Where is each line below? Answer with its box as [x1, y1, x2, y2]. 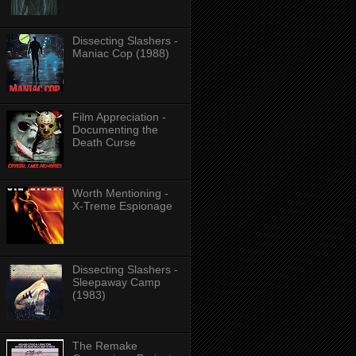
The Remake [72, 339, 137, 352]
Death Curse [72, 135, 136, 149]
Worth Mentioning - [72, 186, 168, 199]
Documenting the [72, 122, 158, 136]
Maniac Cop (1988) [72, 46, 169, 60]
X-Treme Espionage [72, 199, 172, 212]
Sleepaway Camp [72, 275, 161, 288]
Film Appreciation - [72, 110, 166, 123]
